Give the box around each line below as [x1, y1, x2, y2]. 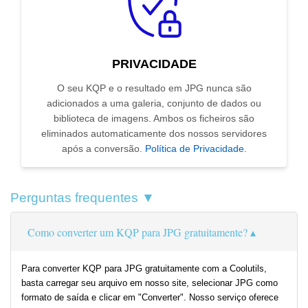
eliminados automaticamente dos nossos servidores [41, 128, 267, 140]
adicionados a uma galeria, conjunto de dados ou [47, 98, 261, 109]
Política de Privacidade [144, 143, 244, 155]
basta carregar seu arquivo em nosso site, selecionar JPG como [21, 278, 278, 289]
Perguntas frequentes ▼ [10, 190, 155, 206]
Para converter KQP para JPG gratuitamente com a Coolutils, [21, 263, 267, 274]
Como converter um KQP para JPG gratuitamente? [27, 225, 247, 240]
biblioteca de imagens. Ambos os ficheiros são [54, 113, 254, 124]
